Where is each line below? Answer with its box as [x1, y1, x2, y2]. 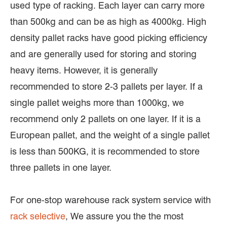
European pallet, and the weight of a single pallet [10, 129, 210, 140]
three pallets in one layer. [10, 162, 111, 173]
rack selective [10, 210, 65, 221]
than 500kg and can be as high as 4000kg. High [10, 16, 206, 27]
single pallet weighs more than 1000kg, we [10, 97, 184, 108]
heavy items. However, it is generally [10, 64, 158, 75]
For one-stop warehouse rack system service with [10, 194, 211, 205]
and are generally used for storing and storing [10, 48, 197, 59]
